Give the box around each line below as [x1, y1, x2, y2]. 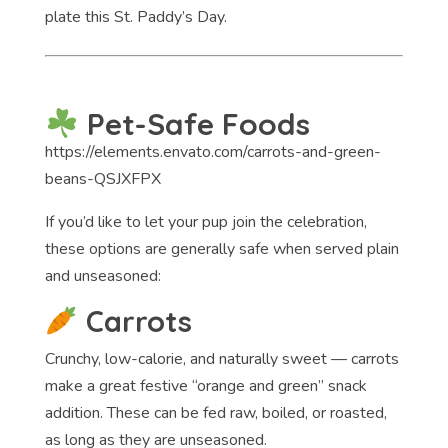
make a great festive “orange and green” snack [44, 375, 367, 398]
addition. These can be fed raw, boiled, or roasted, [44, 402, 387, 425]
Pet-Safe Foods [78, 104, 310, 143]
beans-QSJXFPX [44, 167, 161, 190]
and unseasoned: [44, 264, 161, 287]
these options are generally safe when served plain [44, 237, 399, 260]
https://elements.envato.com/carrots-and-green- [44, 140, 381, 163]
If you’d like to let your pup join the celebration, [44, 210, 367, 233]
